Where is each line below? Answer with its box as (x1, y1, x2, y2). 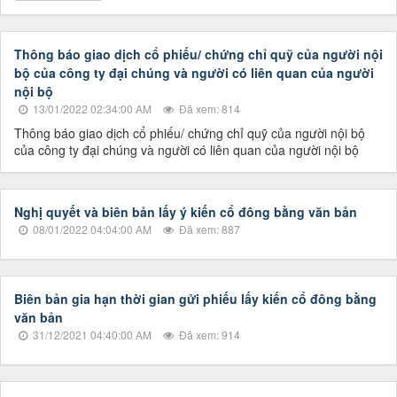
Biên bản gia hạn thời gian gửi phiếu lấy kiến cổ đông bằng (14, 290, 377, 308)
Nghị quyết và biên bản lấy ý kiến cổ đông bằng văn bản (14, 203, 357, 222)
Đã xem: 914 (176, 327, 240, 343)
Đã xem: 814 (176, 101, 240, 117)
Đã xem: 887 (176, 222, 240, 237)
